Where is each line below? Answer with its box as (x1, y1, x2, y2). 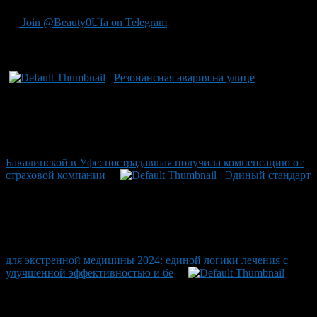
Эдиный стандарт (225, 168, 311, 181)
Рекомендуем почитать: (6, 42, 151, 58)
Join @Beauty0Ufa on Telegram (19, 16, 167, 29)
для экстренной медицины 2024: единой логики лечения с (6, 253, 288, 266)
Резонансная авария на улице (114, 71, 255, 83)
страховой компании (6, 168, 105, 181)
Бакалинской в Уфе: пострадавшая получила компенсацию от (6, 156, 304, 168)
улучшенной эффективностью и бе (6, 266, 173, 279)
